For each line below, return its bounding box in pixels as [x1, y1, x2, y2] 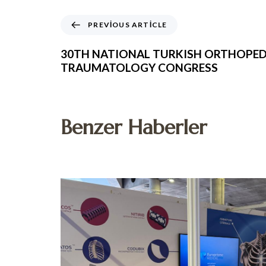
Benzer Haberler [61, 114, 207, 140]
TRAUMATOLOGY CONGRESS [61, 60, 218, 74]
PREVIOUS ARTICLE [88, 20, 167, 29]
